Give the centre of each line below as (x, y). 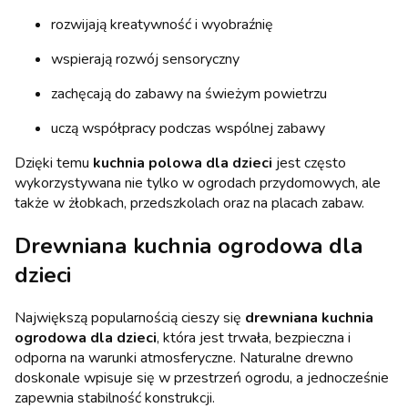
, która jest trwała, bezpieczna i (254, 338)
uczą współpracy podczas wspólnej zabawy (188, 129)
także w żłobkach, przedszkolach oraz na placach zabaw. (189, 204)
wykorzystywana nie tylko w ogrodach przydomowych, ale (198, 184)
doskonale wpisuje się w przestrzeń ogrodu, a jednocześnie (202, 378)
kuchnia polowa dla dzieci (183, 163)
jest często (309, 163)
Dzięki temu (54, 163)
